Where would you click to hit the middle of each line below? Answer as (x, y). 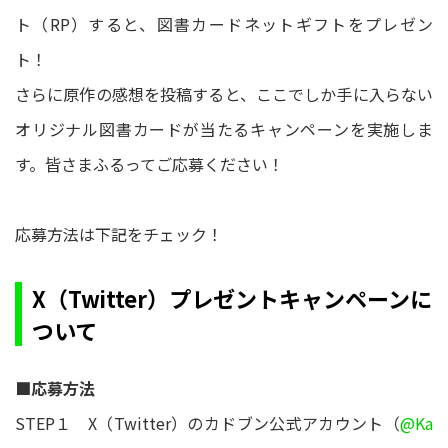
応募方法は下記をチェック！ (119, 234)
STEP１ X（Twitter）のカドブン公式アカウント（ (207, 423)
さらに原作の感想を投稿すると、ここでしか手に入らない (224, 94)
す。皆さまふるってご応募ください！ (149, 164)
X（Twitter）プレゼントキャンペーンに (232, 298)
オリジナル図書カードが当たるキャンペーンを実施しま (224, 129)
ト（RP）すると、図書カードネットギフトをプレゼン (224, 24)
